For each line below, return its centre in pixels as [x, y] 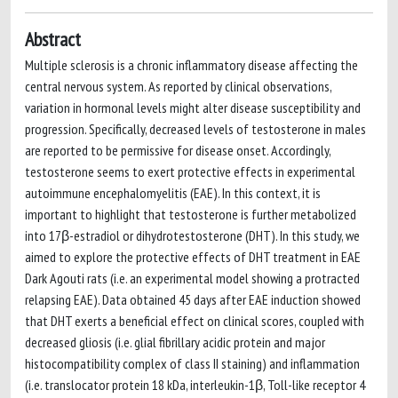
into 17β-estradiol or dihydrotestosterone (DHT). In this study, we [192, 235]
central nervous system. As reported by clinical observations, [178, 86]
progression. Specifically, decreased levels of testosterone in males [195, 129]
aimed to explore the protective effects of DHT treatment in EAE [193, 257]
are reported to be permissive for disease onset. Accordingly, [178, 150]
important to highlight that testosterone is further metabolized [191, 214]
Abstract [53, 39]
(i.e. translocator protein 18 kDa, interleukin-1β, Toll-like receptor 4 [195, 385]
